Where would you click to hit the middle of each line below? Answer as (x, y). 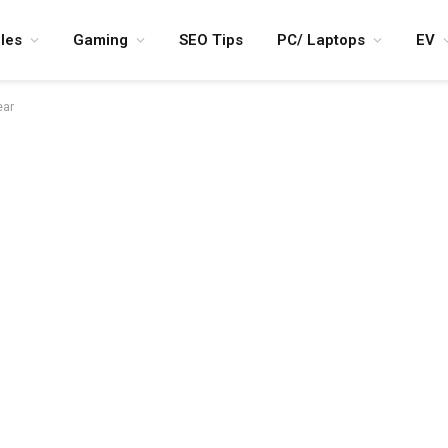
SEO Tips (211, 40)
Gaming (100, 40)
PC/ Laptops (321, 40)
